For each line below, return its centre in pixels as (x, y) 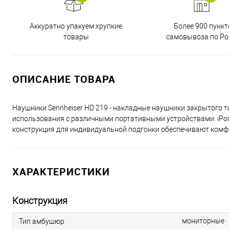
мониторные (203, 221)
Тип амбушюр (42, 221)
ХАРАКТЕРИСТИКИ (61, 171)
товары (76, 37)
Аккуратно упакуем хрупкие (76, 26)
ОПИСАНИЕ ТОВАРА (64, 79)
